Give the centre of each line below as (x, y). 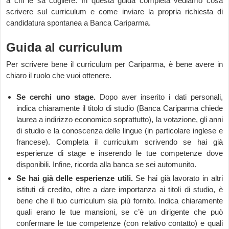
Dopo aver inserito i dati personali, (159, 97)
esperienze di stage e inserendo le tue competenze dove (120, 153)
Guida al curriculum (64, 47)
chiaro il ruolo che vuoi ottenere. (59, 75)
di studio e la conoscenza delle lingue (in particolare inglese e (120, 131)
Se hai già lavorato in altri (179, 178)
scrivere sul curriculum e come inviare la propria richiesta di (114, 12)
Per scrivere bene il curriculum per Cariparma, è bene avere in (114, 64)
